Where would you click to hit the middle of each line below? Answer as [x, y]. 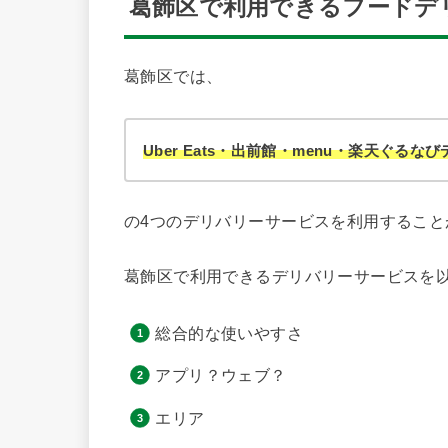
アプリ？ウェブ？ [221, 375]
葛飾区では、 [173, 76]
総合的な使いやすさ [229, 332]
